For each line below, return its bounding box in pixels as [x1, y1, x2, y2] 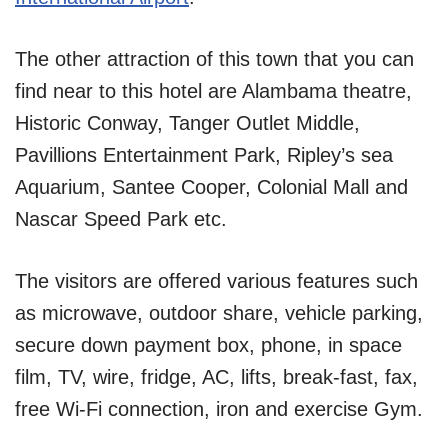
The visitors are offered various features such [15, 270, 418, 293]
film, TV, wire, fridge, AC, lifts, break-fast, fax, [15, 366, 418, 389]
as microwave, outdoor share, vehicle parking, [15, 302, 423, 325]
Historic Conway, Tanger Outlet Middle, [15, 112, 360, 135]
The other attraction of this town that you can [15, 48, 414, 71]
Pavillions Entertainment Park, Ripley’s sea [15, 144, 393, 167]
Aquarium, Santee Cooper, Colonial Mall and [15, 176, 408, 199]
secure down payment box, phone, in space [15, 334, 402, 357]
